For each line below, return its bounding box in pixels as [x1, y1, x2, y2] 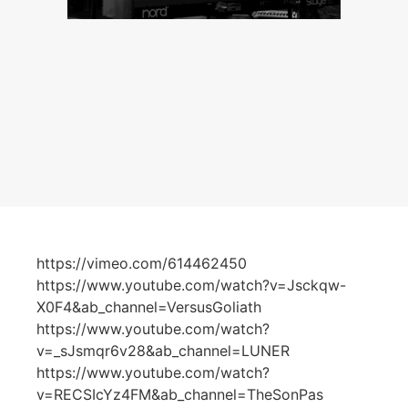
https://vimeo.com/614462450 [36, 254, 247, 273]
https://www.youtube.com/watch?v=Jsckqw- [36, 276, 346, 295]
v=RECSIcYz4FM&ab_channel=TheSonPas [36, 385, 323, 404]
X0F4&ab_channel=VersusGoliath [36, 298, 261, 317]
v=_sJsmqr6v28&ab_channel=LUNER [36, 342, 290, 361]
